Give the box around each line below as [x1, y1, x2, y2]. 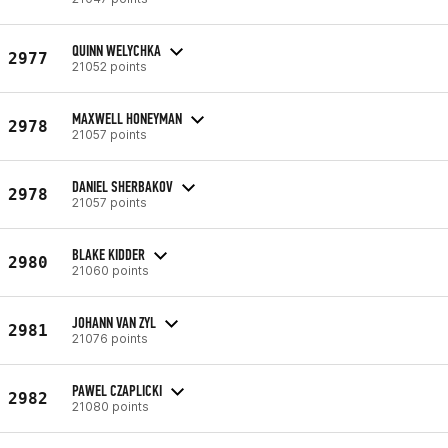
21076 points [72, 330, 148, 346]
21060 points [72, 262, 149, 278]
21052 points [72, 58, 147, 74]
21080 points [72, 398, 149, 414]
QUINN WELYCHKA [72, 40, 161, 60]
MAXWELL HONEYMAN [72, 108, 182, 128]
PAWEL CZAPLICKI [72, 380, 162, 400]
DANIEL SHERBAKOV [72, 176, 173, 196]
